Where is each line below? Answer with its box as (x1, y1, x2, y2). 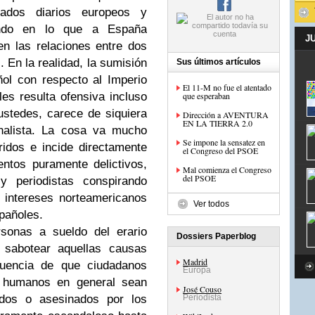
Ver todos (193, 199, 229, 209)
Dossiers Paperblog (176, 231, 256, 241)
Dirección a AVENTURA (183, 109, 269, 120)
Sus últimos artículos (176, 57, 261, 67)
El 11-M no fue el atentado (183, 82, 271, 93)
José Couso (183, 283, 221, 295)
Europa (183, 265, 211, 275)
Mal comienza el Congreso (183, 164, 271, 175)
